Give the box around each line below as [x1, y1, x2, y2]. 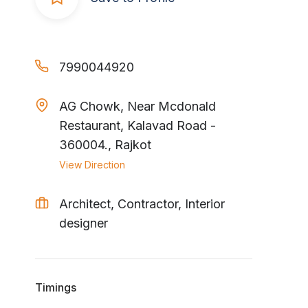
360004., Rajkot [59, 137, 151, 152]
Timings [35, 280, 76, 294]
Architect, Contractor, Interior [59, 197, 225, 211]
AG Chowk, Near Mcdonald [59, 99, 216, 113]
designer [59, 216, 108, 230]
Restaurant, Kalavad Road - [59, 118, 216, 133]
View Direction [59, 159, 125, 170]
